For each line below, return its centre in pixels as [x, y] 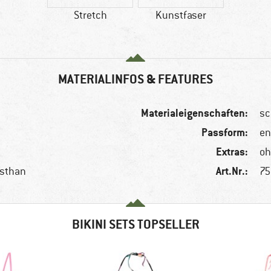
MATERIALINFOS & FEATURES [135, 79]
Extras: [232, 152]
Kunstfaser [181, 15]
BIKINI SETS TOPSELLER [135, 224]
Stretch [90, 15]
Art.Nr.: [232, 171]
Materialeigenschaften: [195, 113]
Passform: [225, 132]
